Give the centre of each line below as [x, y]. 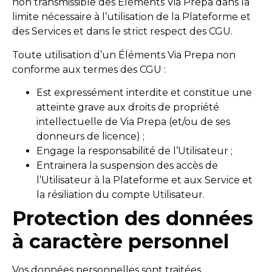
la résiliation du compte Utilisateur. [121, 195]
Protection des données [133, 219]
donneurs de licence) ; [90, 137]
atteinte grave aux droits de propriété [128, 107]
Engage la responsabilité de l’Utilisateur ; [134, 151]
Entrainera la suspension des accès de [127, 166]
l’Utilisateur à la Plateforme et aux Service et [144, 180]
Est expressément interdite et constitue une [144, 93]
